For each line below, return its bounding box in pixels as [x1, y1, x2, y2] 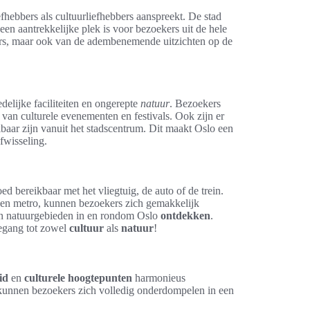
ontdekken [161, 210, 210, 221]
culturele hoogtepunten [24, 272, 132, 284]
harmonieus [132, 272, 185, 284]
